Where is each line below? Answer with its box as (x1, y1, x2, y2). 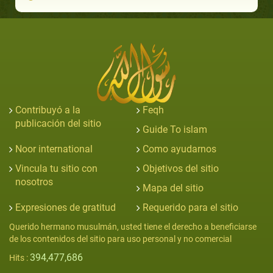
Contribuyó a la (15, 104, 80, 116)
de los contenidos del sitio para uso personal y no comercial (9, 233, 232, 244)
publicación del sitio (15, 117, 101, 129)
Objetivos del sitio (143, 162, 219, 174)
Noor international (15, 143, 93, 155)
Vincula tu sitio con (15, 162, 97, 174)
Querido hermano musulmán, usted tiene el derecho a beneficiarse (9, 221, 257, 232)
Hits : (9, 252, 30, 263)
